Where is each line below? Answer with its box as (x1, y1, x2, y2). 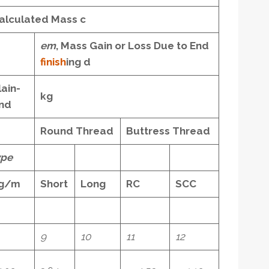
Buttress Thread (125, 124, 210, 137)
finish (40, 55, 66, 68)
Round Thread (40, 124, 113, 137)
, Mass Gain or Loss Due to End (55, 39, 209, 52)
